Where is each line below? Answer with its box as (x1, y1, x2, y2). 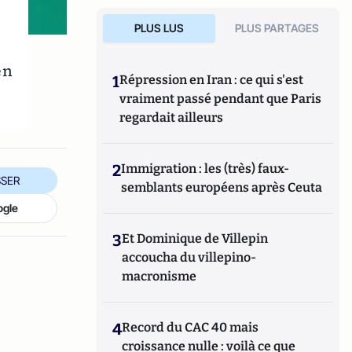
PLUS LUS (134, 21, 184, 35)
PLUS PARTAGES (235, 21, 320, 35)
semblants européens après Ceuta (121, 180, 323, 195)
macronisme (122, 269, 197, 284)
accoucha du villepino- (122, 250, 257, 265)
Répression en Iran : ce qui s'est (119, 72, 304, 87)
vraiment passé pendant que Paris (119, 91, 322, 106)
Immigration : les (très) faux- (121, 161, 290, 176)
